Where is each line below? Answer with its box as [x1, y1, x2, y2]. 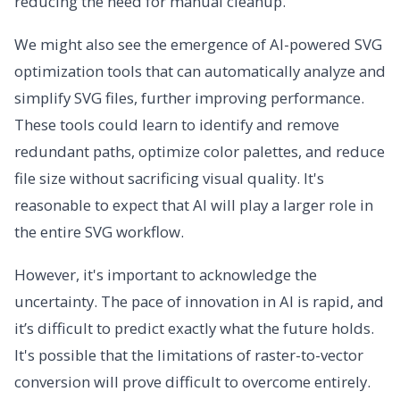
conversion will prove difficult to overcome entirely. [14, 371, 371, 393]
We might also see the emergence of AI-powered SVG [14, 34, 382, 55]
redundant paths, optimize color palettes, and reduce [14, 141, 385, 162]
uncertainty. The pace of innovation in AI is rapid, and [14, 291, 384, 312]
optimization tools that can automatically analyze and [14, 61, 386, 82]
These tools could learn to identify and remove [14, 114, 339, 136]
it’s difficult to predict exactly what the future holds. [14, 318, 374, 339]
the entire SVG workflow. [14, 221, 184, 243]
